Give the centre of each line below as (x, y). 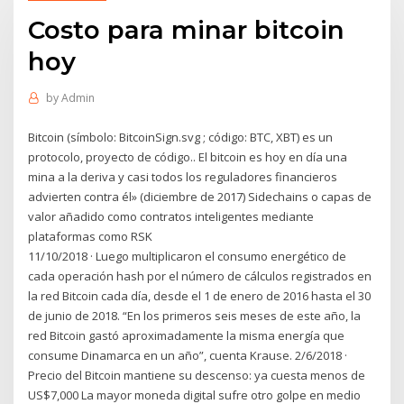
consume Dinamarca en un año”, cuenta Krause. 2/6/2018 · (188, 355)
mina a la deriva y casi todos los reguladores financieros (183, 176)
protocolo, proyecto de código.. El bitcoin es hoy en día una (188, 156)
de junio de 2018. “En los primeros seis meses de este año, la (195, 315)
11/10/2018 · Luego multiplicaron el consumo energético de (188, 256)
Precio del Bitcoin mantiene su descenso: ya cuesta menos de (197, 375)
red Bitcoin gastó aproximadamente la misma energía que (187, 335)
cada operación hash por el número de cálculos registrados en (200, 275)
